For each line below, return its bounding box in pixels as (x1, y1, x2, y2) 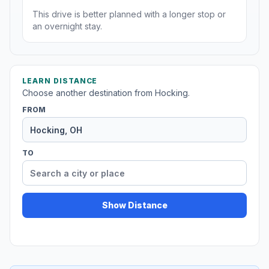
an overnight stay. (32, 21, 102, 32)
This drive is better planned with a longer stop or (32, 9, 226, 20)
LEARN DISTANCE (22, 76, 98, 86)
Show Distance (101, 200, 168, 211)
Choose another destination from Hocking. (22, 88, 190, 98)
